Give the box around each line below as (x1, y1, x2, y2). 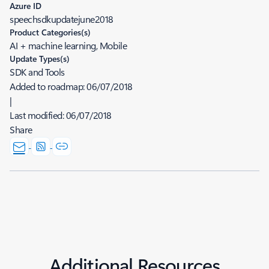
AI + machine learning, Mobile (10, 39, 127, 52)
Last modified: (10, 109, 66, 121)
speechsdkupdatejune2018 (10, 13, 113, 25)
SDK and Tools (10, 65, 65, 78)
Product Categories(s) (10, 26, 91, 38)
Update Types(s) (10, 53, 70, 64)
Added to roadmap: (10, 80, 87, 92)
